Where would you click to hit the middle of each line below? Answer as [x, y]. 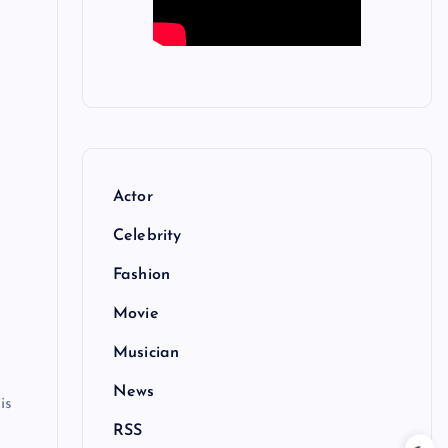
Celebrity [147, 236]
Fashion [141, 275]
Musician [146, 353]
